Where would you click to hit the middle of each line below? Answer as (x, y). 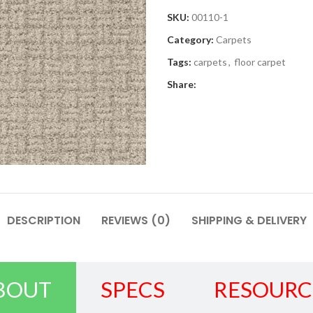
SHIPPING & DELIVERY (249, 221)
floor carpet (260, 62)
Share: (182, 84)
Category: (190, 39)
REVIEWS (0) (136, 221)
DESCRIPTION (43, 221)
